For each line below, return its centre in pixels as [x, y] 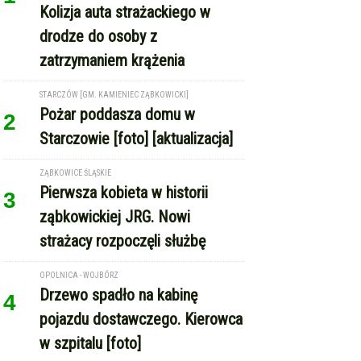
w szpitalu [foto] [91, 302]
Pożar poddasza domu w [118, 73]
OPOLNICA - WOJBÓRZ [79, 234]
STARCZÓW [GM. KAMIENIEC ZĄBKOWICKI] [114, 53]
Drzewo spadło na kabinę [119, 253]
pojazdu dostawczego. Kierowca [141, 278]
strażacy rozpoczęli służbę [123, 199]
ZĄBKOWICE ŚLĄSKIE [76, 131]
